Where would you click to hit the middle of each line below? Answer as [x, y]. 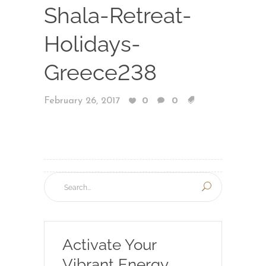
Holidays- [92, 44]
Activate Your [109, 244]
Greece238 [100, 72]
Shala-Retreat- [118, 15]
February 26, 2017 [82, 101]
